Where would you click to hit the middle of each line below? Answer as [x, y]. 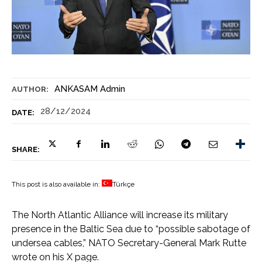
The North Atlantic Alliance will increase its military [120, 215]
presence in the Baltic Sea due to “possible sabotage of [131, 229]
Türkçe [123, 184]
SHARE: [26, 149]
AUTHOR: [30, 89]
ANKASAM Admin [90, 89]
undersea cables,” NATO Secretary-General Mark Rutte [129, 243]
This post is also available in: [57, 184]
